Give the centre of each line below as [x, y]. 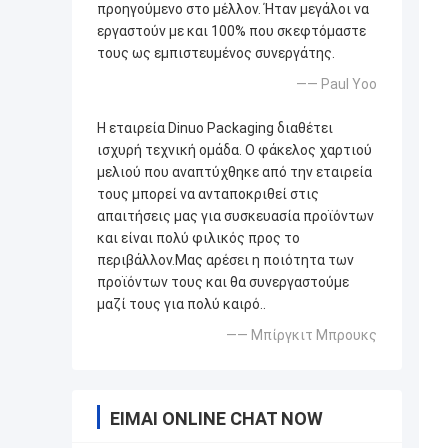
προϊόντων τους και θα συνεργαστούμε [223, 281]
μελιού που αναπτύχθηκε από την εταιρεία [234, 171]
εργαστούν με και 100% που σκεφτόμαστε [231, 30]
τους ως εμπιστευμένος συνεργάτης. [216, 52]
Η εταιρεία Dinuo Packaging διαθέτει [215, 127]
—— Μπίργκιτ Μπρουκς [301, 334]
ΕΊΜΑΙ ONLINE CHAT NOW [216, 418]
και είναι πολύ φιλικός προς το [198, 237]
